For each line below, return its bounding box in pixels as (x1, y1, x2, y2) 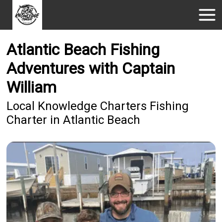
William (6, 78, 57, 97)
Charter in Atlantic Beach (6, 113, 141, 127)
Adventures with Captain (6, 59, 175, 78)
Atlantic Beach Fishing (6, 40, 160, 59)
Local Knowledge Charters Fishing (6, 99, 189, 113)
